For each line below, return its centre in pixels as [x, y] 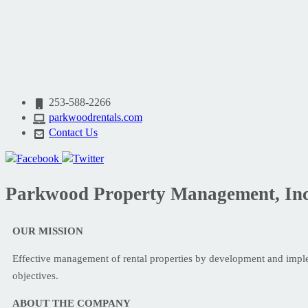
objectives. [35, 275]
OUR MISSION [48, 231]
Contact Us [73, 132]
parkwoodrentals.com [96, 117]
